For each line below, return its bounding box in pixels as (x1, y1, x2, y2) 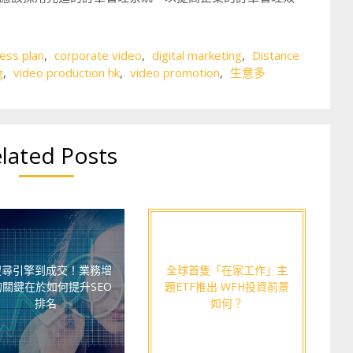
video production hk (13, 65, 120, 80)
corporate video (54, 47, 142, 63)
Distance (252, 47, 299, 63)
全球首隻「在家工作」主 (166, 262, 288, 277)
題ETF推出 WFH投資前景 (165, 278, 289, 293)
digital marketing (152, 47, 242, 63)
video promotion (130, 65, 220, 80)
